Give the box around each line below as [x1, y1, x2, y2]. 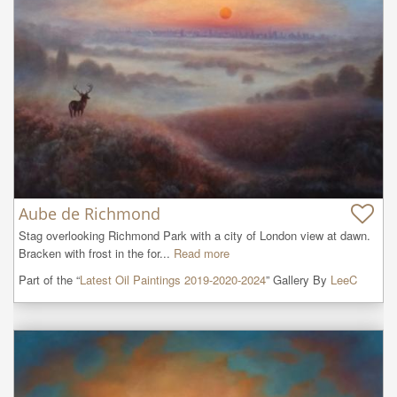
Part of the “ [19, 270, 80, 288]
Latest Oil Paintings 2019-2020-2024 [80, 270, 266, 288]
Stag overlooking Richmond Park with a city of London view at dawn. [19, 226, 370, 244]
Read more [174, 244, 230, 261]
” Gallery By [266, 270, 331, 288]
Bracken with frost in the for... [19, 244, 170, 261]
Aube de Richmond [19, 202, 160, 224]
